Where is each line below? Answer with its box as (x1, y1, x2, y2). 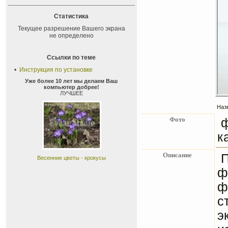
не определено (49, 32, 94, 39)
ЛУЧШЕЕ (60, 90, 83, 96)
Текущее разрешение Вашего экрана (18, 25, 125, 32)
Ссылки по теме (47, 54, 96, 61)
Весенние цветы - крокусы (37, 155, 106, 161)
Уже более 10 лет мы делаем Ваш (25, 78, 118, 84)
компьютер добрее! (44, 84, 99, 90)
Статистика (54, 13, 89, 20)
